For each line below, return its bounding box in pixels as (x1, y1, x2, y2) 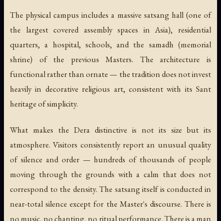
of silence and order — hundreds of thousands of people (10, 153, 211, 165)
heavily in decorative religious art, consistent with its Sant (10, 83, 211, 94)
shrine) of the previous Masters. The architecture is (10, 53, 211, 65)
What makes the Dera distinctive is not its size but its (10, 124, 211, 135)
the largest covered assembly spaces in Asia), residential (10, 24, 211, 35)
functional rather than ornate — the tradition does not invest (10, 68, 211, 79)
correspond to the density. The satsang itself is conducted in (10, 183, 211, 194)
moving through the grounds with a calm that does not (10, 168, 211, 180)
